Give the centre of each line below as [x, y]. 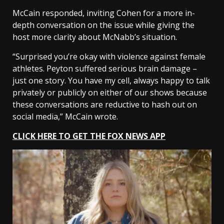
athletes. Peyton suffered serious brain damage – [105, 68]
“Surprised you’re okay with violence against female [109, 56]
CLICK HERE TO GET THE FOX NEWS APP [89, 136]
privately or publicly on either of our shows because [110, 92]
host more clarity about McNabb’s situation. [96, 37]
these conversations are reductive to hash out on [105, 104]
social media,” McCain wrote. [66, 116]
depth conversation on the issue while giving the [103, 25]
